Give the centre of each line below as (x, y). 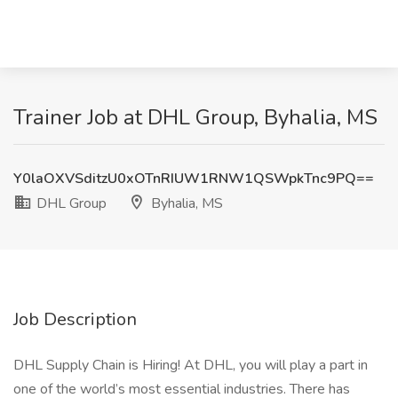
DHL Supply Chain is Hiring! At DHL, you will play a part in (191, 365)
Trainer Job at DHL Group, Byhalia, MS (195, 117)
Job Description (75, 319)
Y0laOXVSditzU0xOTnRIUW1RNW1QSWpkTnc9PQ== (194, 179)
